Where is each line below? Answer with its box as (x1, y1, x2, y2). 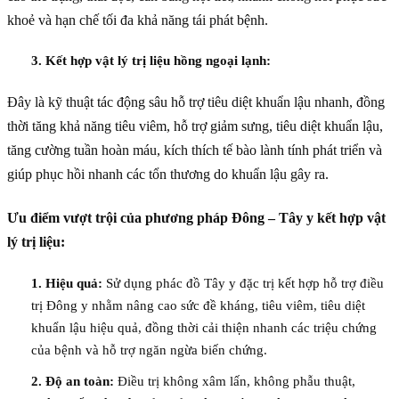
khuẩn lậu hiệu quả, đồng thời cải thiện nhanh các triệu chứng (31, 320, 377, 335)
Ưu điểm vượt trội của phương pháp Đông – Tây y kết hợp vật (7, 209, 386, 225)
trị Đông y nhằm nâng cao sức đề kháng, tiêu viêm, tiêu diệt (31, 297, 365, 313)
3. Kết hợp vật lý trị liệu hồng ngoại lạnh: (31, 53, 271, 69)
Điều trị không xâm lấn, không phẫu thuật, (114, 373, 355, 388)
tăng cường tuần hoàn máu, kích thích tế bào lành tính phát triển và (7, 142, 382, 159)
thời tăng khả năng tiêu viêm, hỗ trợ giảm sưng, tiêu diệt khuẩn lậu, (7, 118, 383, 134)
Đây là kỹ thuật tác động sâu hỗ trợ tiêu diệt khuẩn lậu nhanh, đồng (7, 94, 385, 110)
